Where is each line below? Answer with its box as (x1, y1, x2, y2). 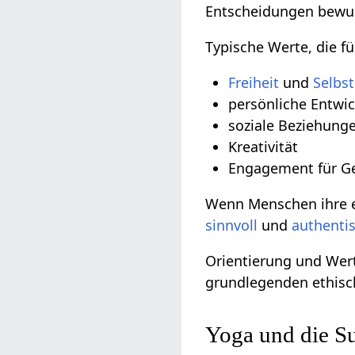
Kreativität (228, 137, 299, 157)
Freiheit (228, 73, 280, 93)
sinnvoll (205, 216, 258, 235)
